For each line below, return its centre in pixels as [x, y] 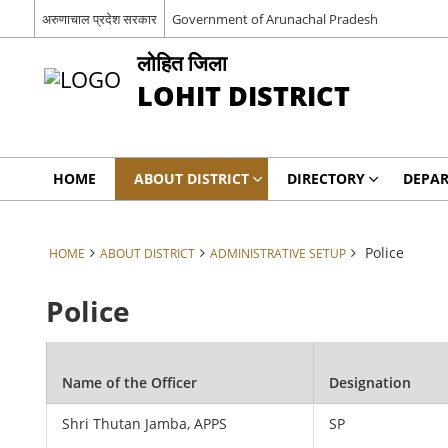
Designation [370, 382]
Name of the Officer [130, 382]
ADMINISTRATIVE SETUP [277, 253]
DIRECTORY [325, 178]
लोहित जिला [181, 62]
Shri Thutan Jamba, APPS [145, 423]
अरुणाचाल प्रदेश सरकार [99, 18]
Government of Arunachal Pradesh [274, 18]
